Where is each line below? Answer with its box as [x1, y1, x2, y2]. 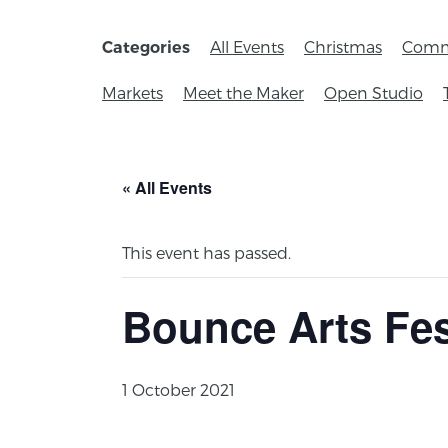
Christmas [304, 36, 382, 56]
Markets [102, 82, 163, 102]
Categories [102, 37, 190, 57]
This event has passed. [122, 242, 291, 262]
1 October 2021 [122, 379, 235, 399]
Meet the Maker [183, 82, 304, 102]
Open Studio [324, 82, 423, 102]
